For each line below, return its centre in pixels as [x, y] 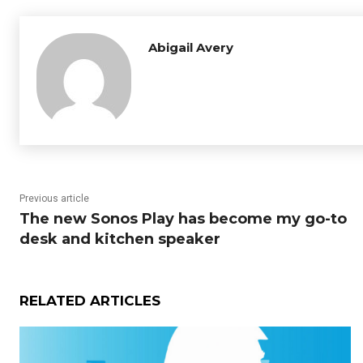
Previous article [54, 198]
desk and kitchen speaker [120, 239]
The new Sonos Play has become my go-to [183, 218]
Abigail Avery [191, 47]
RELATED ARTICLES [90, 300]
